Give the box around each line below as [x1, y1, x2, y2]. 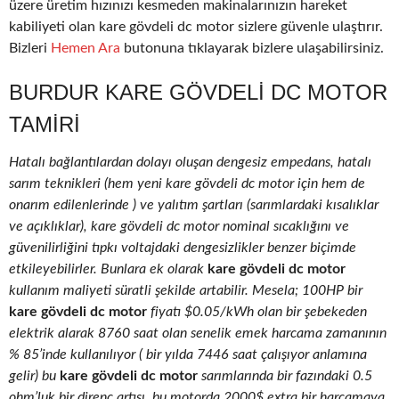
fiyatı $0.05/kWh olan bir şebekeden [151, 305, 367, 320]
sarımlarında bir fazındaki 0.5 [198, 369, 372, 384]
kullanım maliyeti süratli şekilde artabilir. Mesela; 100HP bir [9, 283, 362, 298]
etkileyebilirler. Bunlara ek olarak [9, 262, 204, 277]
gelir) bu [9, 369, 60, 384]
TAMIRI [9, 112, 80, 137]
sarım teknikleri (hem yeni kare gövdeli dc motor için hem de [9, 176, 365, 191]
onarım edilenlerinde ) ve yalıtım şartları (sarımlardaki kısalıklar [9, 198, 379, 213]
